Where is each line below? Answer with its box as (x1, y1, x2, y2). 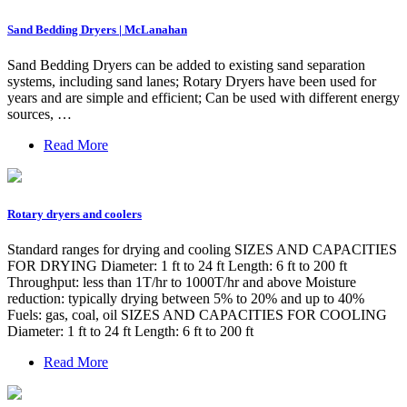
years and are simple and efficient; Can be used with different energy (7, 90, 400, 106)
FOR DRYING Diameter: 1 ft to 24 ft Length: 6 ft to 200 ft (7, 257, 347, 273)
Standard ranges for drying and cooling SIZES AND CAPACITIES (7, 241, 397, 257)
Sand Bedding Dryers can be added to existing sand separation (7, 57, 365, 74)
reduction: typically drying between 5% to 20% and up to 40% (7, 290, 364, 306)
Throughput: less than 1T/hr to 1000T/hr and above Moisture (7, 273, 356, 290)
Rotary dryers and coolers (7, 206, 142, 221)
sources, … (7, 106, 72, 123)
